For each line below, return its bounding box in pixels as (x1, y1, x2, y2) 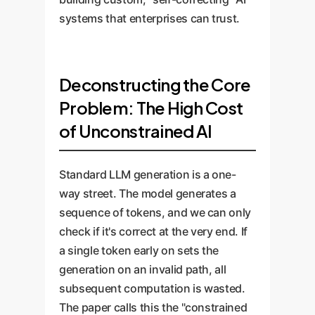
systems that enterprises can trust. (59, 11, 240, 25)
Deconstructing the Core (59, 74, 251, 95)
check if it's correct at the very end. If (59, 224, 248, 238)
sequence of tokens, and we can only (59, 205, 252, 219)
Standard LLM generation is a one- (59, 167, 236, 181)
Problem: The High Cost (59, 97, 243, 118)
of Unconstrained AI (59, 120, 212, 141)
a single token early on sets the (59, 243, 219, 257)
